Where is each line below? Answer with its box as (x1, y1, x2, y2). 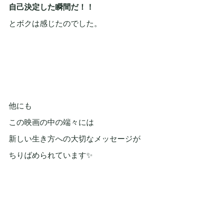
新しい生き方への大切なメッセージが (9, 135, 140, 143)
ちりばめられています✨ (9, 151, 93, 160)
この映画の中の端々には (9, 118, 94, 127)
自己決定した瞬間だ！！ (9, 3, 94, 12)
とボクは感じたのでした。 (9, 19, 102, 28)
